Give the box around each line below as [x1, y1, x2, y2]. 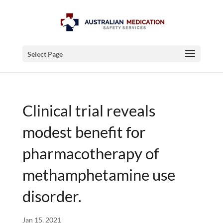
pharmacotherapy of [22, 144, 159, 163]
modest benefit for [22, 122, 146, 141]
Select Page [27, 50, 63, 58]
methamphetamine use [22, 165, 175, 184]
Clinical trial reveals [22, 101, 155, 120]
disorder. [22, 187, 82, 206]
